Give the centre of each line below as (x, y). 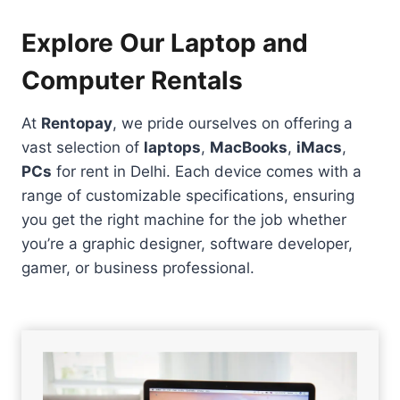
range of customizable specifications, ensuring (188, 196)
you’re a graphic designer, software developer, (187, 244)
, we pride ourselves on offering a (233, 123)
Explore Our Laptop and (165, 43)
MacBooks (249, 147)
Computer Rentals (132, 80)
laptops (172, 147)
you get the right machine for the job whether (184, 220)
